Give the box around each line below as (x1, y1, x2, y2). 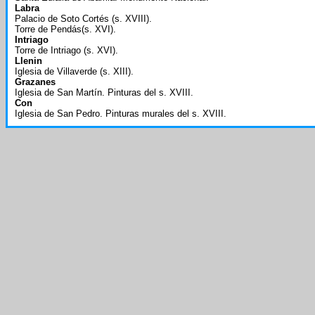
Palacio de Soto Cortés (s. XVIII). (15, 13, 152, 24)
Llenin (15, 56, 42, 66)
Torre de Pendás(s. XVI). (15, 24, 116, 34)
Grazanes (15, 77, 56, 87)
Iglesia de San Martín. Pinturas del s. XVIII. (15, 87, 193, 98)
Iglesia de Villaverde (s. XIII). (15, 66, 134, 77)
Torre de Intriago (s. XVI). (15, 45, 118, 56)
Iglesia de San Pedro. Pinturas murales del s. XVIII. (15, 108, 226, 119)
